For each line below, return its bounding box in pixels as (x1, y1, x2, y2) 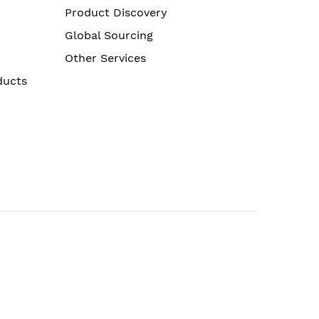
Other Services (65, 51, 146, 65)
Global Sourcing (65, 28, 153, 42)
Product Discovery (65, 6, 167, 19)
